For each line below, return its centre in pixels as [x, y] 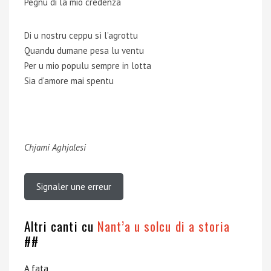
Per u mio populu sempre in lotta [88, 66]
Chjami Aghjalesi [55, 147]
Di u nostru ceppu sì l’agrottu [81, 35]
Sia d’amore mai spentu [69, 81]
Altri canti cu [61, 226]
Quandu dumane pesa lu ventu [84, 51]
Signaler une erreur [74, 187]
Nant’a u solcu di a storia [164, 226]
